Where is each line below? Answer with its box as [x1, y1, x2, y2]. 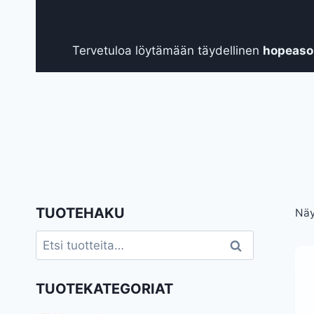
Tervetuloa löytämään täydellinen [71, 43, 263, 57]
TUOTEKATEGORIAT [36, 280, 173, 297]
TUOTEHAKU [36, 204, 125, 221]
